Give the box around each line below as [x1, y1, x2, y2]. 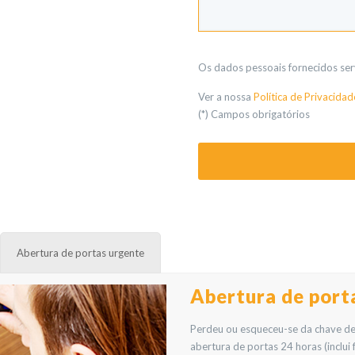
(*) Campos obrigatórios [197, 108, 310, 120]
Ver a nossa [197, 90, 254, 103]
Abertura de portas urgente [17, 246, 145, 259]
